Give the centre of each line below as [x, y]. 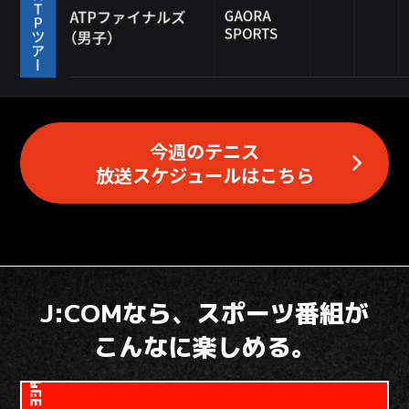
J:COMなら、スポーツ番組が [204, 314]
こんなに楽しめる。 [204, 347]
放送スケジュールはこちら [204, 174]
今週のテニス [204, 151]
